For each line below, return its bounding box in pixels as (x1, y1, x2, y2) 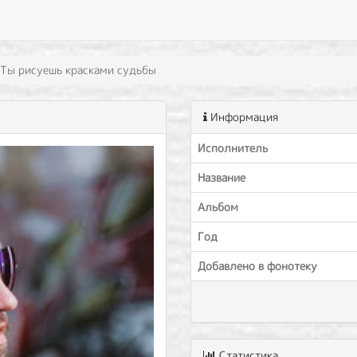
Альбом (198, 199, 238, 214)
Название (198, 170, 245, 185)
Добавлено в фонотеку (198, 258, 317, 273)
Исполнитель (198, 140, 268, 155)
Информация (207, 109, 278, 124)
